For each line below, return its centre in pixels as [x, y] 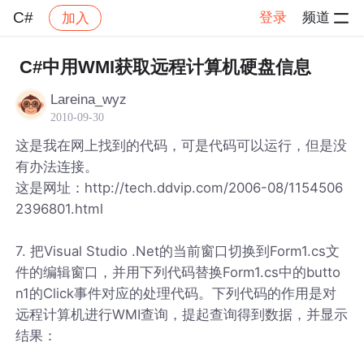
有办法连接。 [57, 166]
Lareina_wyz [89, 99]
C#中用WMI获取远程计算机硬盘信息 [165, 67]
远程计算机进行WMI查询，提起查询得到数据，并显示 [182, 314]
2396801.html [60, 208]
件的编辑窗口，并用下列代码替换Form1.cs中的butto [178, 272]
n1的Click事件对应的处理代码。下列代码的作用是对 [176, 293]
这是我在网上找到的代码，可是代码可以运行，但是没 [182, 145]
